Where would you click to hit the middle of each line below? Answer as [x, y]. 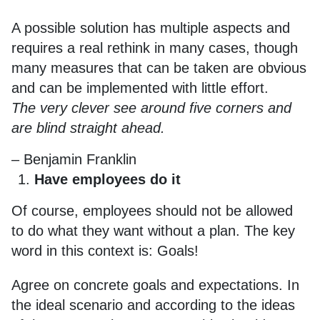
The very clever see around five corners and [151, 108]
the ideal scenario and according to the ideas [153, 305]
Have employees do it [107, 179]
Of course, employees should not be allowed [152, 211]
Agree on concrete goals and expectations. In [155, 285]
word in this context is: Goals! [105, 251]
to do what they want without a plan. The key [153, 231]
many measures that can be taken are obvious [159, 68]
